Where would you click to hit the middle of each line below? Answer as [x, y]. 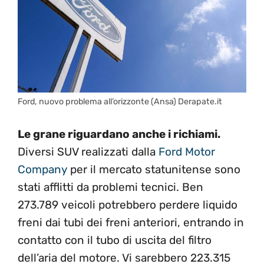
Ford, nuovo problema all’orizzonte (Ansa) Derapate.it [120, 102]
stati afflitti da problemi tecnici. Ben [110, 187]
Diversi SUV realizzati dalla [88, 151]
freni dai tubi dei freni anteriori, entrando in [131, 222]
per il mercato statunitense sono [154, 169]
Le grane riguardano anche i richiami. [119, 134]
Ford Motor [187, 151]
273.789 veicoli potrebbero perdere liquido [128, 204]
